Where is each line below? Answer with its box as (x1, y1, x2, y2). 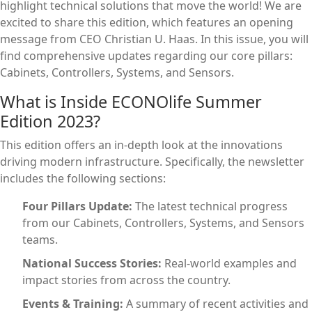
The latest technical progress (135, 198, 288, 214)
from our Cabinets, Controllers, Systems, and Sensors (22, 214, 304, 231)
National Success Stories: (22, 255, 162, 271)
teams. (22, 231, 58, 247)
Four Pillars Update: (22, 198, 132, 214)
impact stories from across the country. (22, 272, 231, 288)
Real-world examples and (164, 255, 297, 271)
